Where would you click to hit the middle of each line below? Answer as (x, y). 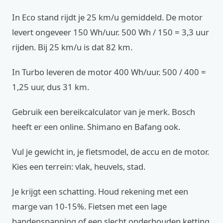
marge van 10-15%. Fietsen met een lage (89, 206)
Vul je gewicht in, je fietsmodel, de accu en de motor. (111, 152)
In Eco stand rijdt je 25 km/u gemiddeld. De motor (107, 17)
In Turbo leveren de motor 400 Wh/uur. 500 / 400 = (109, 72)
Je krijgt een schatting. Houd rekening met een (100, 191)
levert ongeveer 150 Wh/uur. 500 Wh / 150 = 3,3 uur (111, 32)
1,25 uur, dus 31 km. (51, 87)
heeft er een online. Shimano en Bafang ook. (96, 127)
